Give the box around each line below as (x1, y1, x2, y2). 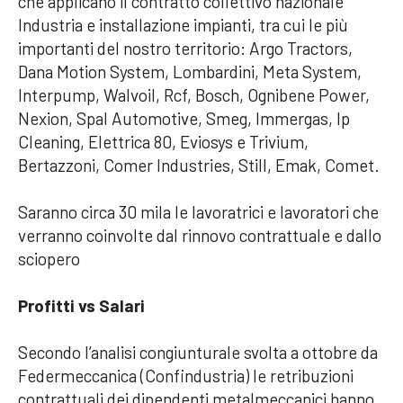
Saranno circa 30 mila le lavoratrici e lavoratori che (18, 201, 379, 222)
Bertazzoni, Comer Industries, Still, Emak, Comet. (18, 154, 380, 175)
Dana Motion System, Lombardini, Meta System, (18, 60, 362, 82)
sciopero (18, 247, 80, 269)
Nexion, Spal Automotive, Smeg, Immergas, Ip (18, 107, 350, 129)
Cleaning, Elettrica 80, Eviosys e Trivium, (18, 130, 309, 152)
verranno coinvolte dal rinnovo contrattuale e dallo (18, 224, 381, 246)
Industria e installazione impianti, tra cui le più (18, 13, 348, 35)
